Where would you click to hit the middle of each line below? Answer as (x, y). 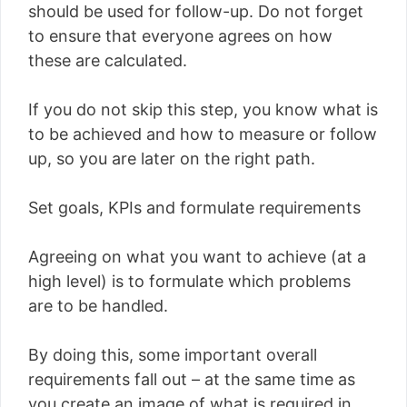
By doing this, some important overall (173, 354)
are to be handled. (98, 305)
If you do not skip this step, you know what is (203, 109)
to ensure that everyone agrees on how (180, 35)
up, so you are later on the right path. (172, 158)
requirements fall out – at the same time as (192, 379)
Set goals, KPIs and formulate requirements (194, 207)
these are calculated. (108, 60)
